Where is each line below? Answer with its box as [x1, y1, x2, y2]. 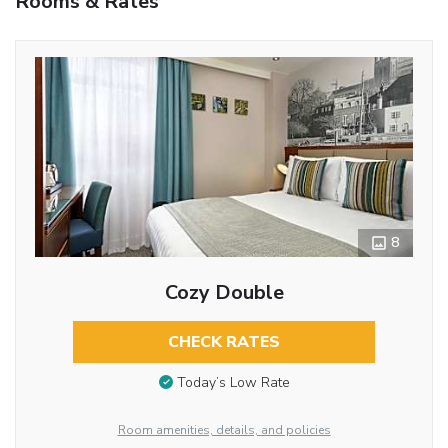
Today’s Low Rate [176, 373, 290, 393]
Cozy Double [164, 278, 284, 306]
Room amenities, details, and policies [117, 421, 331, 438]
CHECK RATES [168, 330, 280, 353]
